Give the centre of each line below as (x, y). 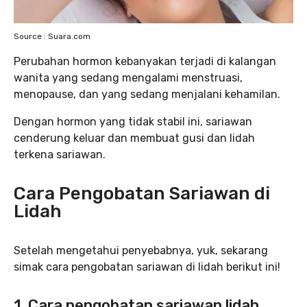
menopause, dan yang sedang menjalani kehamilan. (147, 95)
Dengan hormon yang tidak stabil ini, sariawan (133, 122)
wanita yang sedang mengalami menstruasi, (128, 78)
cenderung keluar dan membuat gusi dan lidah (134, 138)
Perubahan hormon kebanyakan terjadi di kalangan (145, 62)
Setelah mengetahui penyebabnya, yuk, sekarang (141, 251)
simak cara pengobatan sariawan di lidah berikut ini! (147, 267)
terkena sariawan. (60, 155)
